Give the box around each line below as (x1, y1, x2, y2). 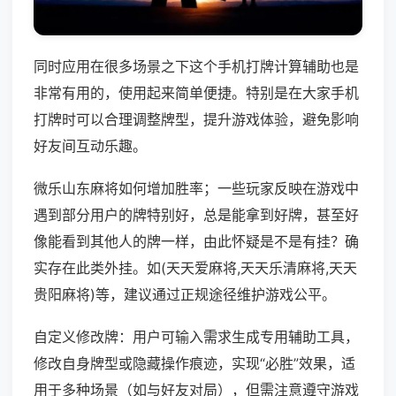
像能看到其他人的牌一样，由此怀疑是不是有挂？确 (34, 232, 359, 251)
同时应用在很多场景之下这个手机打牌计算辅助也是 (34, 57, 359, 76)
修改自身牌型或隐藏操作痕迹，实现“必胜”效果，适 (34, 354, 355, 373)
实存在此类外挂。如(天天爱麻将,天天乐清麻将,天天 (34, 259, 357, 278)
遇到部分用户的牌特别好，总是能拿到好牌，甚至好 (34, 206, 359, 225)
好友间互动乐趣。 (34, 137, 147, 156)
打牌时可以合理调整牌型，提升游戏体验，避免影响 (34, 110, 359, 129)
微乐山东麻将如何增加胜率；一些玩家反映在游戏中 (34, 179, 359, 198)
